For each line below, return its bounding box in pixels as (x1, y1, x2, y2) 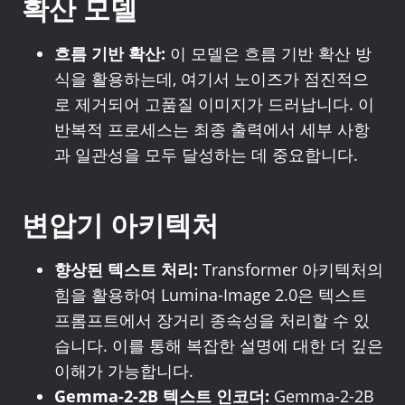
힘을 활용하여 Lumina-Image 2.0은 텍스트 (54, 284, 367, 306)
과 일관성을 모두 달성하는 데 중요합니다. (54, 144, 358, 165)
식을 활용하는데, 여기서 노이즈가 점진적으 (54, 68, 369, 89)
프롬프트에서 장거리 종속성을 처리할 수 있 (54, 309, 370, 331)
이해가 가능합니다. (54, 360, 193, 381)
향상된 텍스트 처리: (54, 259, 198, 280)
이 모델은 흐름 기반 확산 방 (165, 42, 372, 64)
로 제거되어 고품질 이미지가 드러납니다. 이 (54, 93, 374, 115)
